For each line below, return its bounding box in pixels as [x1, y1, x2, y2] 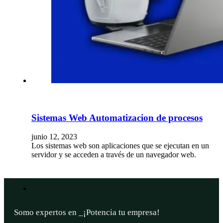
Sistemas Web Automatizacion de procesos [31, 112, 203, 123]
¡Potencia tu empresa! [95, 208, 172, 218]
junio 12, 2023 [31, 132, 77, 141]
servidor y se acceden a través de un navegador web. [31, 150, 196, 159]
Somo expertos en [14, 208, 79, 218]
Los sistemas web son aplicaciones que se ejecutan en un [31, 141, 209, 150]
